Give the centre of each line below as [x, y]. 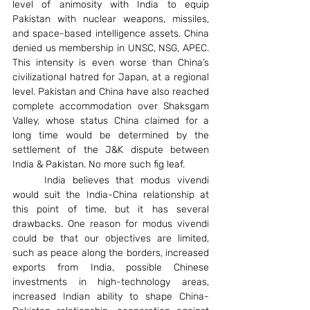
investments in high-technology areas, [111, 282]
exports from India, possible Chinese [111, 267]
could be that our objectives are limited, [111, 238]
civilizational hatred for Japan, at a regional [111, 77]
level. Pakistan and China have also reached [111, 91]
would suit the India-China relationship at [111, 194]
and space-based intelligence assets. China [111, 33]
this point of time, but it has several [111, 209]
